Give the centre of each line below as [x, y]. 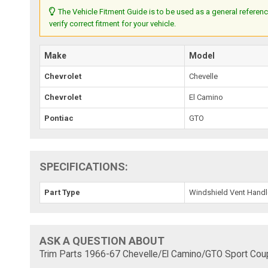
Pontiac [59, 118]
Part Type [63, 192]
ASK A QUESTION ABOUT [102, 240]
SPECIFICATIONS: [84, 166]
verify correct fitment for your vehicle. [113, 23]
